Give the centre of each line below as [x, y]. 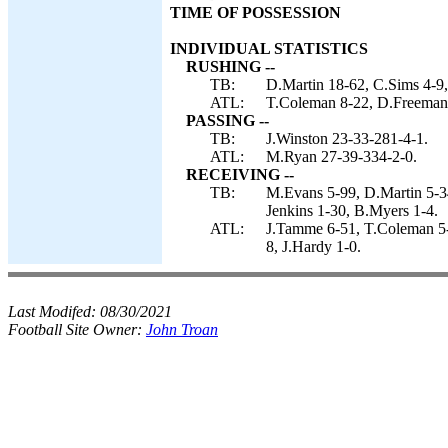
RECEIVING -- [240, 174]
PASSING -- [227, 120]
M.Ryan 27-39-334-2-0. [341, 156]
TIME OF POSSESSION [255, 12]
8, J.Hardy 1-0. [313, 246]
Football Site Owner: [77, 329]
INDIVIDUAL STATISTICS [269, 48]
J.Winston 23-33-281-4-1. [347, 138]
